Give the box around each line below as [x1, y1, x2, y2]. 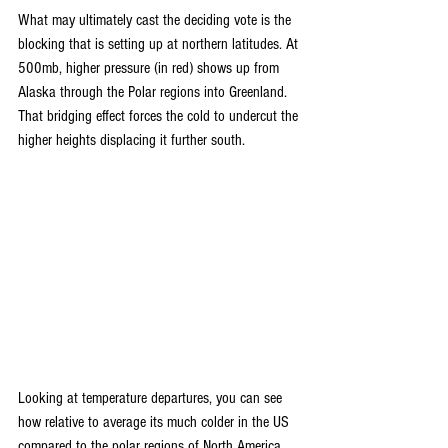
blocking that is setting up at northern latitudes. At [18, 35, 302, 54]
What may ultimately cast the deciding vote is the [18, 11, 295, 30]
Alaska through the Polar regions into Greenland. [18, 83, 291, 102]
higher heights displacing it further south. [18, 131, 245, 150]
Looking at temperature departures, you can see [18, 388, 286, 407]
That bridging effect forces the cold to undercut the [18, 107, 302, 126]
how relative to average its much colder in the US [18, 412, 293, 431]
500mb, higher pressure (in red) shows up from [18, 59, 283, 78]
